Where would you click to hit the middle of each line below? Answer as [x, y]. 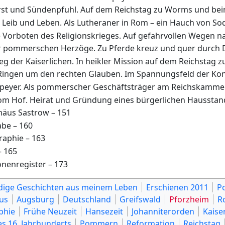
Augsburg [35, 199]
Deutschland [87, 199]
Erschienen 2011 [177, 187]
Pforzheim [189, 199]
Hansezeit [104, 211]
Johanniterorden [163, 211]
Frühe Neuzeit [50, 211]
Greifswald [140, 199]
